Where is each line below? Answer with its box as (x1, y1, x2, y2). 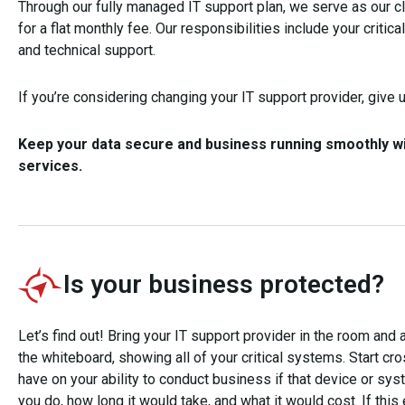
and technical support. (18, 42, 155, 59)
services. (18, 157, 82, 174)
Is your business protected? (63, 269, 384, 299)
